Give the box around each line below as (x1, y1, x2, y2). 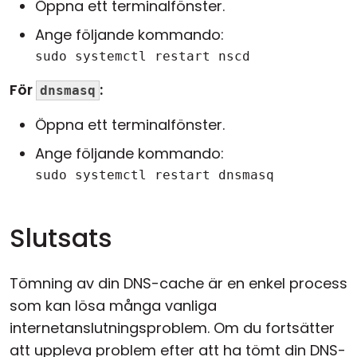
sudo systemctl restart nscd (35, 49, 250, 64)
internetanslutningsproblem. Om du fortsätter (10, 318, 335, 338)
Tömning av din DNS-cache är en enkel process (10, 273, 347, 293)
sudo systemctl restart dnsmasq (35, 167, 274, 182)
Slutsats (10, 220, 112, 256)
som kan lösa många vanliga (10, 296, 217, 316)
